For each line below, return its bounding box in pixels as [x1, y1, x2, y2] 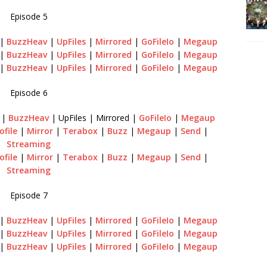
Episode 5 [10, 10, 48, 22]
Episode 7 [10, 189, 48, 201]
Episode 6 [10, 86, 48, 98]
